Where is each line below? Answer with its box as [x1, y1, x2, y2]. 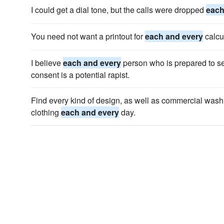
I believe [31, 57, 63, 68]
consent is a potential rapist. [31, 69, 129, 80]
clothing [31, 106, 61, 118]
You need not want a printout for [31, 30, 145, 42]
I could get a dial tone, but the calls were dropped [31, 4, 206, 15]
